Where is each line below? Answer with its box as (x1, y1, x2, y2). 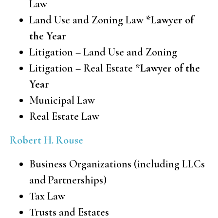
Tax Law (29, 189, 65, 202)
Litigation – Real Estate (29, 61, 135, 74)
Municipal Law (29, 93, 95, 107)
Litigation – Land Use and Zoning (29, 45, 177, 58)
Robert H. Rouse (10, 133, 83, 146)
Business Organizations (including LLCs (29, 157, 205, 170)
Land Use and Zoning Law (29, 13, 146, 26)
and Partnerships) (29, 173, 107, 186)
